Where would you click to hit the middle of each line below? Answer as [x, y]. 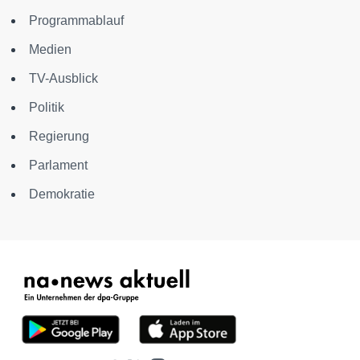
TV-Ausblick [63, 79]
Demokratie [62, 194]
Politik [47, 108]
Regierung [59, 137]
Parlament [58, 166]
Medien [50, 50]
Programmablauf [76, 21]
